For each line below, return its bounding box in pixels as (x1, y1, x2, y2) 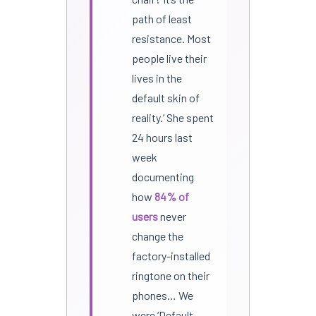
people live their (131, 51, 207, 65)
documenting (131, 169, 194, 183)
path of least (131, 11, 192, 25)
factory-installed (131, 248, 210, 262)
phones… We (131, 288, 193, 302)
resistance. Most (131, 31, 211, 45)
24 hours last (131, 130, 193, 144)
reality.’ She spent (131, 110, 214, 124)
